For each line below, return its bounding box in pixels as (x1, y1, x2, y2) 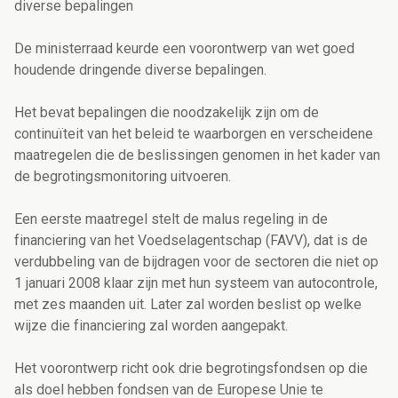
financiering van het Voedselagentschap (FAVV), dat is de (14, 232, 368, 250)
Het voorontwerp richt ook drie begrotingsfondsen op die (14, 360, 368, 378)
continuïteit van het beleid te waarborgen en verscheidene (14, 125, 373, 143)
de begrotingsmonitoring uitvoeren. (14, 168, 231, 186)
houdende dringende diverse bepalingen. (14, 61, 267, 79)
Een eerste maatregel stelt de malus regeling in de (14, 211, 328, 228)
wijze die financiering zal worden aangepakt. (14, 317, 288, 335)
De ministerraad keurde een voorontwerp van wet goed (14, 40, 354, 58)
